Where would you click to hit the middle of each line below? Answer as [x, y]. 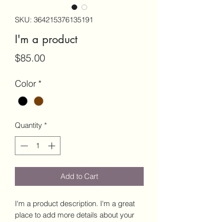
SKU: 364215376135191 [54, 19]
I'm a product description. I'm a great [75, 204]
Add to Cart [79, 176]
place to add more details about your [75, 215]
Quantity [28, 125]
